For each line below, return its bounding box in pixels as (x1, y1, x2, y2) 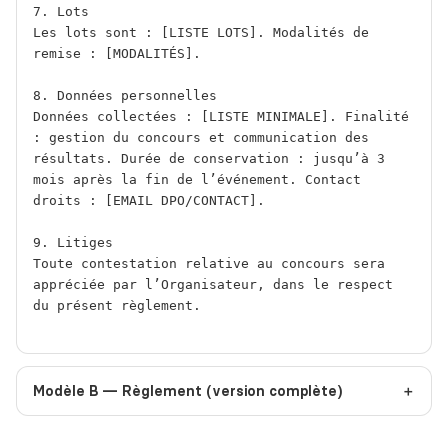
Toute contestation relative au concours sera (33, 256, 385, 272)
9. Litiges (33, 235, 113, 251)
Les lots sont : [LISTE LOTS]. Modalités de (33, 25, 369, 41)
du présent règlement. (33, 298, 201, 314)
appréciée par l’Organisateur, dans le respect (33, 277, 393, 293)
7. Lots (33, 4, 89, 20)
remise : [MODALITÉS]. (33, 46, 201, 62)
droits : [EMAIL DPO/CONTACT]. (33, 193, 265, 209)
